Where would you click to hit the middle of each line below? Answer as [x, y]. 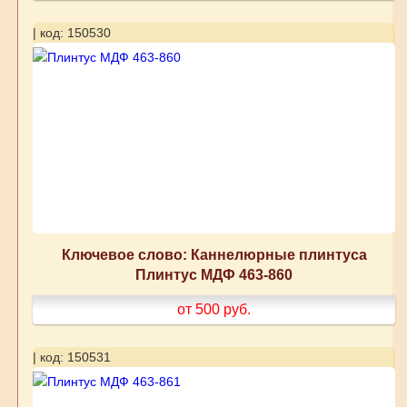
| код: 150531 [71, 357]
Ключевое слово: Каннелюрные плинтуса [214, 255]
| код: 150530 [71, 33]
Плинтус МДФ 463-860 [214, 275]
